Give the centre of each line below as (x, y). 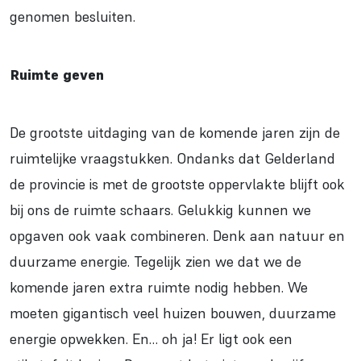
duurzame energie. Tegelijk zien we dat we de (156, 262)
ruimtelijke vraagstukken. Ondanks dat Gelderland (172, 159)
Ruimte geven (57, 75)
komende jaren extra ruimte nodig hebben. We (159, 288)
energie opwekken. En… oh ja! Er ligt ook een (151, 339)
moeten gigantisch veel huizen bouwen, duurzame (173, 313)
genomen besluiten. (73, 17)
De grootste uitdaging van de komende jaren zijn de (175, 133)
